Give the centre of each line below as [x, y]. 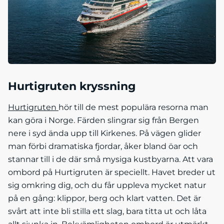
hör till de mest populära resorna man [133, 107]
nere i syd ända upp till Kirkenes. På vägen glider [104, 133]
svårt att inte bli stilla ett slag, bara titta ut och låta [107, 211]
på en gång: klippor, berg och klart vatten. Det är [104, 198]
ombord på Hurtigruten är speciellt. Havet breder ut [112, 172]
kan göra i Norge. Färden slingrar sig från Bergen [103, 120]
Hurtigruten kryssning [72, 86]
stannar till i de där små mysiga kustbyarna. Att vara [110, 159]
